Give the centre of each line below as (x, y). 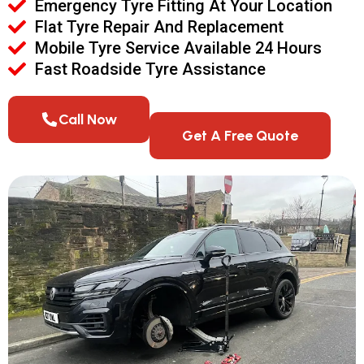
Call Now (87, 119)
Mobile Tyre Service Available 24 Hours (178, 48)
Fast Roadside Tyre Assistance (150, 69)
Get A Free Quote (240, 135)
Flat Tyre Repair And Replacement (159, 26)
